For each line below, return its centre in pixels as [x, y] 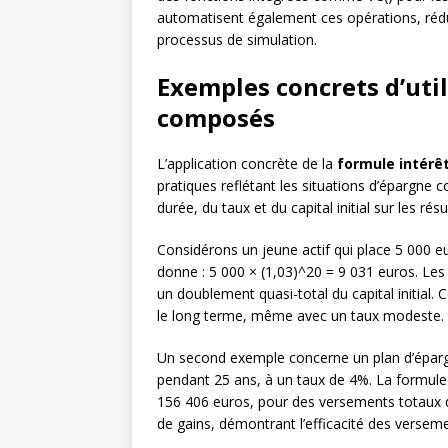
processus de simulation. [237, 40]
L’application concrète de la [247, 164]
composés [216, 118]
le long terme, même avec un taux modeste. [300, 316]
